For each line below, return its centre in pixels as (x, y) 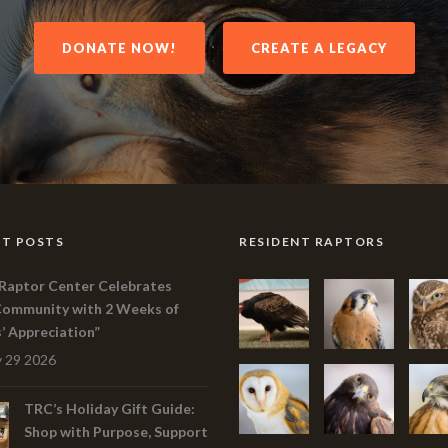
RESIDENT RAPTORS (311, 241)
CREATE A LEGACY (318, 48)
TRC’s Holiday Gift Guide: (109, 408)
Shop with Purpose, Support (116, 431)
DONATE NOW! (119, 48)
